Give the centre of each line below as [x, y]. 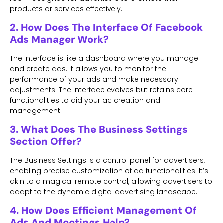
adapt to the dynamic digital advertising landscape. [104, 191]
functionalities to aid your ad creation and [85, 100]
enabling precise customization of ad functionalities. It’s [109, 170]
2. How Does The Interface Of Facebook [106, 28]
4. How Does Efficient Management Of [103, 210]
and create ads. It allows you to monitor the [88, 69]
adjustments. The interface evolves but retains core [101, 90]
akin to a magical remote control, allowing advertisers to [111, 181]
